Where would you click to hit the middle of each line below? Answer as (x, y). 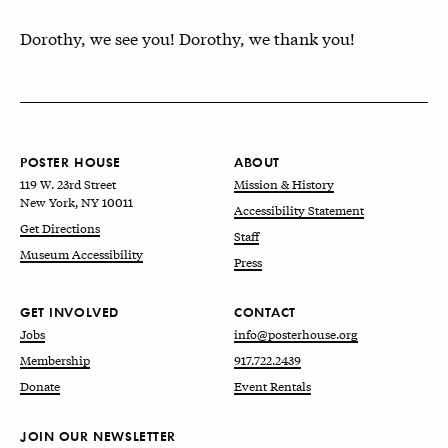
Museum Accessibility (81, 254)
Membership (55, 360)
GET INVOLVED (69, 312)
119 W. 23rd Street (68, 184)
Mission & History (284, 184)
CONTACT (265, 312)
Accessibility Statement (299, 210)
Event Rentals (272, 386)
